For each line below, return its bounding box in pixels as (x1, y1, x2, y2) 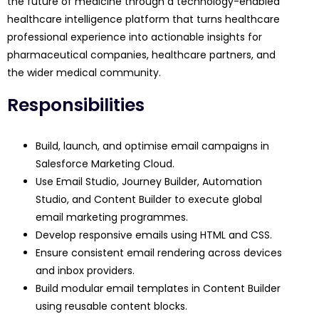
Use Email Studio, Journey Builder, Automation (36, 174, 262, 189)
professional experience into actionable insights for (7, 30, 262, 45)
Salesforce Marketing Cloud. (36, 157, 174, 172)
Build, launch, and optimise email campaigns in (36, 139, 269, 154)
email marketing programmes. (36, 210, 188, 225)
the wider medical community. (7, 66, 161, 80)
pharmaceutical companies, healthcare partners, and (7, 48, 276, 63)
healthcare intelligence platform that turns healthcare (7, 12, 280, 27)
